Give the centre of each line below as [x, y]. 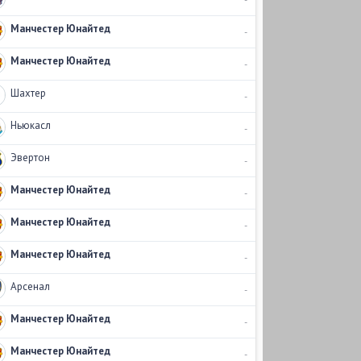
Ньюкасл [30, 125]
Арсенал [30, 286]
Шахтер [28, 93]
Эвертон [30, 158]
